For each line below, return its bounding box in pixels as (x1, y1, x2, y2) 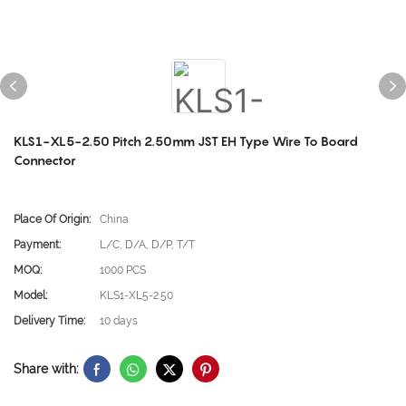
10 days (100, 314, 138, 327)
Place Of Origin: (14, 213, 91, 226)
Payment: (14, 238, 61, 251)
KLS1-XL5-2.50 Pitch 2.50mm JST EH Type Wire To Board (14, 133, 358, 149)
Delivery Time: (14, 314, 85, 327)
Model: (14, 289, 47, 302)
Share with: (14, 361, 79, 376)
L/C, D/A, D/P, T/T (100, 238, 195, 251)
